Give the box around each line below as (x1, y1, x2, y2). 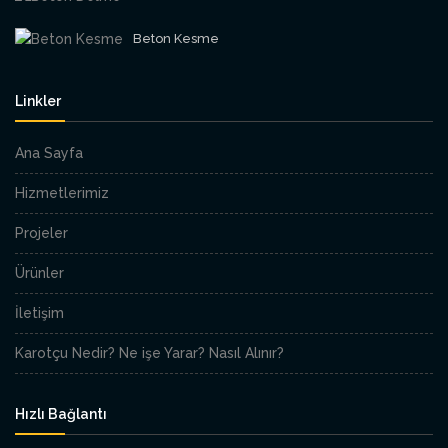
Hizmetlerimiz (15, 185, 109, 202)
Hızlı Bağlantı (15, 406, 107, 423)
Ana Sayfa (15, 145, 83, 162)
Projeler (15, 225, 68, 242)
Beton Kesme (133, 30, 219, 46)
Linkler (15, 93, 61, 110)
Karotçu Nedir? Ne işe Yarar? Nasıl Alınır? (15, 345, 284, 362)
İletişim (15, 305, 64, 322)
